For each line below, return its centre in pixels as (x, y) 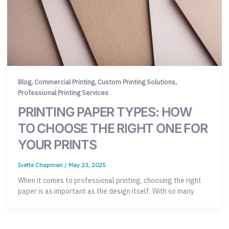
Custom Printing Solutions (136, 82)
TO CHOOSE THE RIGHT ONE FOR (113, 129)
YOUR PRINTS (57, 145)
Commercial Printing (64, 82)
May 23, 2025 (87, 165)
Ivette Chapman (41, 165)
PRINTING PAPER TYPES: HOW (105, 112)
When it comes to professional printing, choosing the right (110, 181)
